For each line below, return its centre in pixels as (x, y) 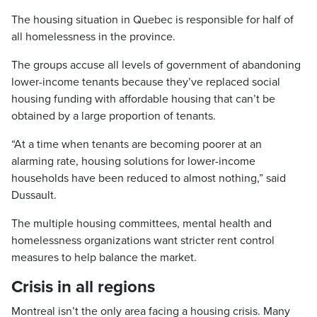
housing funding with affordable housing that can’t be (143, 99)
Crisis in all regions (83, 287)
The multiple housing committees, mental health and (142, 224)
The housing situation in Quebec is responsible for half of (152, 20)
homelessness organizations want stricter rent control (143, 241)
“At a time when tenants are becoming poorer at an (137, 144)
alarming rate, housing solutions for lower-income (133, 161)
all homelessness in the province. (93, 37)
